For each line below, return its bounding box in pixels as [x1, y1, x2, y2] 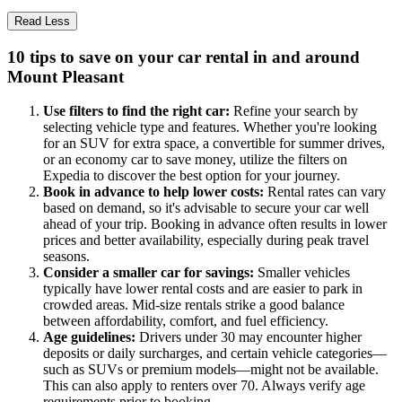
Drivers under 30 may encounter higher [139, 329, 362, 345]
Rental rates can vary [267, 184, 386, 200]
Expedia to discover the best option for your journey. [43, 168, 340, 184]
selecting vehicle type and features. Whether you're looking [43, 119, 377, 135]
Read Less [14, 13, 70, 28]
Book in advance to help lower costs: [43, 184, 267, 200]
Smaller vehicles [258, 265, 350, 281]
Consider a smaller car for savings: [43, 265, 258, 281]
